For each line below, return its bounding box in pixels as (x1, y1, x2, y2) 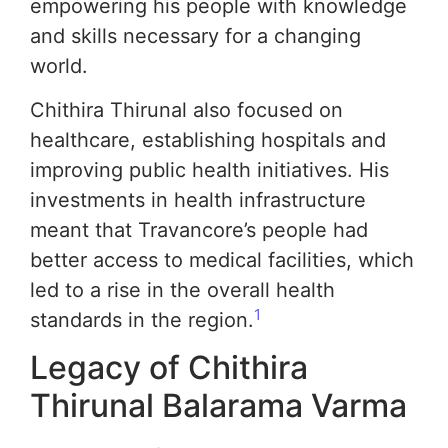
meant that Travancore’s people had (30, 218, 368, 242)
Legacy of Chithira (30, 348, 308, 388)
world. (30, 53, 88, 78)
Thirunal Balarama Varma (30, 386, 407, 426)
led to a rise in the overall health (30, 278, 335, 302)
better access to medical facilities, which (30, 248, 414, 272)
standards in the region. (30, 308, 254, 332)
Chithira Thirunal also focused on (30, 98, 343, 122)
